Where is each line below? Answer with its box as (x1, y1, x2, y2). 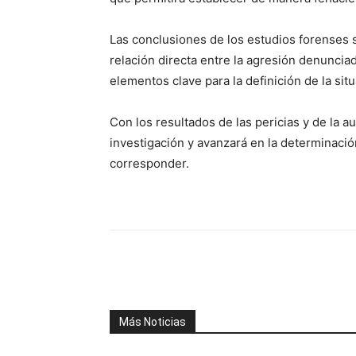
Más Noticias (119, 315, 186, 329)
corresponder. (110, 156, 189, 172)
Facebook (147, 264, 187, 277)
